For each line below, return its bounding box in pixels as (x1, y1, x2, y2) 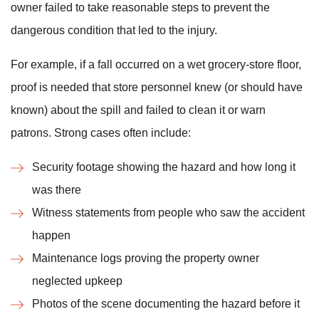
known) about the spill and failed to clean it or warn (11, 104, 266, 116)
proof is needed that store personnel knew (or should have (11, 81, 303, 93)
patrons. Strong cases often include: (11, 127, 191, 139)
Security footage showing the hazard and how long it (32, 161, 296, 173)
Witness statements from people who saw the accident (32, 206, 305, 219)
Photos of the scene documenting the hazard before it (32, 298, 300, 310)
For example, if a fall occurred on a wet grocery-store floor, (11, 58, 301, 70)
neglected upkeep (32, 275, 122, 287)
